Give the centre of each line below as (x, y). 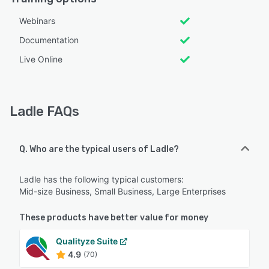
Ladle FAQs (44, 111)
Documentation (49, 40)
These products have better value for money (114, 218)
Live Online (41, 59)
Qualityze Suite (87, 241)
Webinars (37, 21)
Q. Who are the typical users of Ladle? (99, 149)
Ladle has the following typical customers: (101, 179)
